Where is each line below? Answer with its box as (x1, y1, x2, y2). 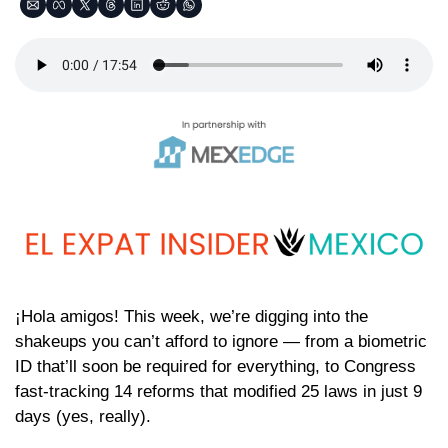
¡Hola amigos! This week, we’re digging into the (15, 306, 368, 326)
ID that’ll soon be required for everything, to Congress (15, 356, 416, 376)
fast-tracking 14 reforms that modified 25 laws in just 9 (15, 381, 422, 401)
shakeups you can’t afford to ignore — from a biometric (15, 331, 427, 351)
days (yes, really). (15, 406, 151, 426)
